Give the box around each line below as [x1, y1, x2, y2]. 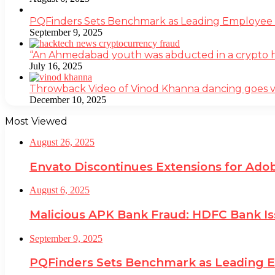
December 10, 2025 [29, 94, 106, 105]
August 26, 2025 [29, 136, 95, 147]
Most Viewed [5, 115, 68, 127]
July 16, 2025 [29, 60, 82, 71]
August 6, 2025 [29, 185, 90, 196]
